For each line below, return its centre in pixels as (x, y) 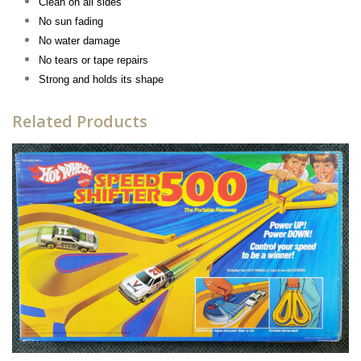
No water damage (79, 40)
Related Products (80, 121)
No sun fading (71, 21)
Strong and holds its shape (101, 79)
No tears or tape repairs (93, 60)
